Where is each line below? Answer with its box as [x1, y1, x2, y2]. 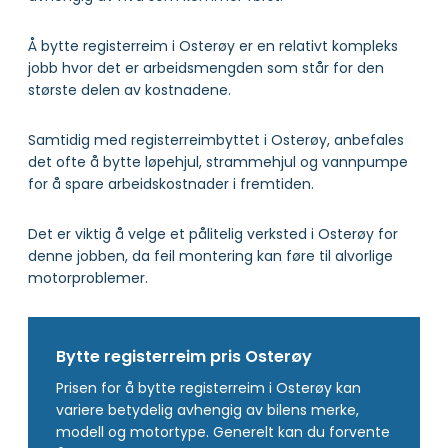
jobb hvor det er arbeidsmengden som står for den [28, 57, 384, 78]
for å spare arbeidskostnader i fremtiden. [28, 173, 314, 194]
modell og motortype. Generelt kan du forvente [56, 421, 390, 442]
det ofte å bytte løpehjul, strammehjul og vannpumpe [28, 151, 408, 172]
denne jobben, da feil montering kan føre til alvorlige [28, 245, 393, 266]
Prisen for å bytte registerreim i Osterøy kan [56, 377, 361, 398]
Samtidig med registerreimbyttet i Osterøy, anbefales [28, 129, 404, 150]
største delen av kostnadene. [28, 79, 231, 100]
